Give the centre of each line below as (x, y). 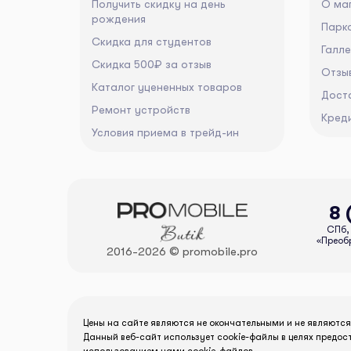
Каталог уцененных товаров (167, 87)
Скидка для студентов (152, 42)
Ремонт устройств (141, 110)
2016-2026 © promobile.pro (182, 251)
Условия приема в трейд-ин (165, 133)
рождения (119, 19)
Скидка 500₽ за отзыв (152, 65)
